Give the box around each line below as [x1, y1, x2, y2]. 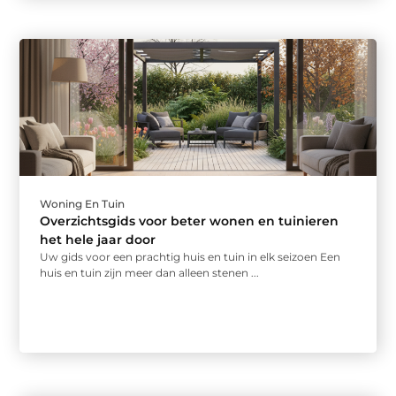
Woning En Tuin [40, 197, 126, 211]
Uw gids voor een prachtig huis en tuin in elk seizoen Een [40, 250, 341, 264]
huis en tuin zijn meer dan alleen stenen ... [40, 266, 260, 280]
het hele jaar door [40, 232, 156, 248]
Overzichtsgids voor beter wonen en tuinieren [40, 213, 339, 230]
